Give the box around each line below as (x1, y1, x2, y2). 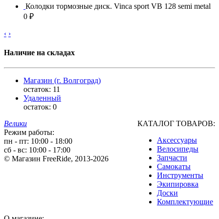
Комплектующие (157, 197, 213, 206)
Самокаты (157, 162, 191, 171)
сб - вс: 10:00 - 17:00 (4, 146, 70, 154)
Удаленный (23, 94, 61, 103)
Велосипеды (157, 145, 198, 153)
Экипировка (157, 180, 198, 189)
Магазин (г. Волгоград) (23, 76, 101, 85)
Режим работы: (4, 128, 54, 137)
